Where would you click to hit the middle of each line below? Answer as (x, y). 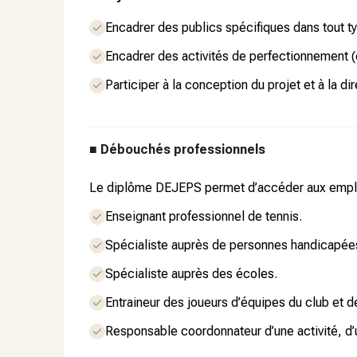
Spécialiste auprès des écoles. (191, 274)
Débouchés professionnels (183, 149)
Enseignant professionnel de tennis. (204, 216)
